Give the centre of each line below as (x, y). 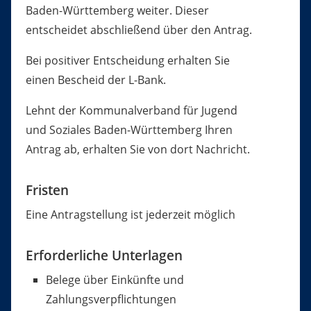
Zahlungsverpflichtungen (111, 300)
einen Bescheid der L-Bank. (95, 80)
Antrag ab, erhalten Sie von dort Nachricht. (137, 150)
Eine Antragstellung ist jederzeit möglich (130, 215)
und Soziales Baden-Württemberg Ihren (129, 130)
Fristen (47, 190)
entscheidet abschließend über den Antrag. (138, 30)
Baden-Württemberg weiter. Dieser (117, 11)
